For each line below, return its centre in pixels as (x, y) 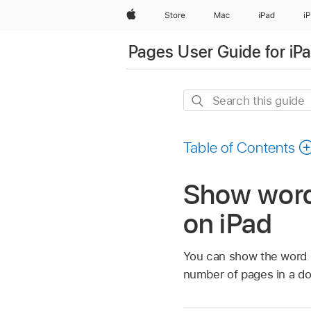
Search (202, 99)
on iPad (228, 224)
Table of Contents (239, 148)
